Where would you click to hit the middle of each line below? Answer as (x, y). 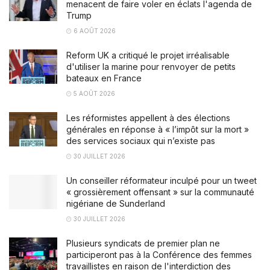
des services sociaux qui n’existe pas (141, 140)
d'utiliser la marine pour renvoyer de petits (151, 66)
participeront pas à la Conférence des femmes (159, 254)
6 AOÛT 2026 (94, 30)
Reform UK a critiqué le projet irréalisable (148, 55)
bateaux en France (104, 78)
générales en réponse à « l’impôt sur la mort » (158, 129)
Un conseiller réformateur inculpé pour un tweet (162, 180)
